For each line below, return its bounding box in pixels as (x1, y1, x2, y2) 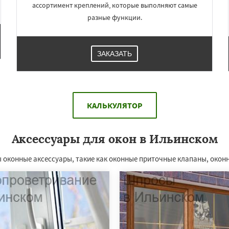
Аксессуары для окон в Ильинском (11, 131, 218, 146)
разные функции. (87, 12, 142, 22)
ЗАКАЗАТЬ (97, 49, 132, 58)
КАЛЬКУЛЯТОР (86, 100, 143, 110)
